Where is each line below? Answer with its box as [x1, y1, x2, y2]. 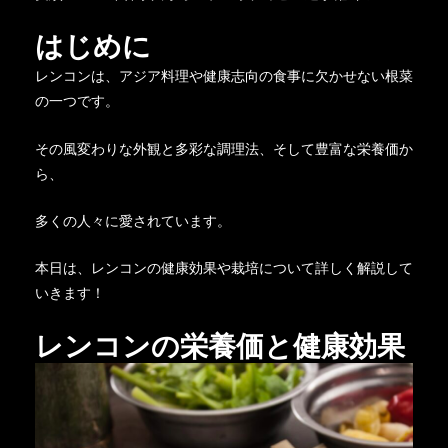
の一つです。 [34, 91, 119, 111]
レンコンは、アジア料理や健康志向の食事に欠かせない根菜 [34, 66, 413, 86]
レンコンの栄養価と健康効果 [34, 325, 405, 364]
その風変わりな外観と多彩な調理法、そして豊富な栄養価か [34, 138, 413, 158]
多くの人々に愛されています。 [34, 211, 231, 230]
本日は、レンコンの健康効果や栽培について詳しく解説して [34, 258, 413, 278]
